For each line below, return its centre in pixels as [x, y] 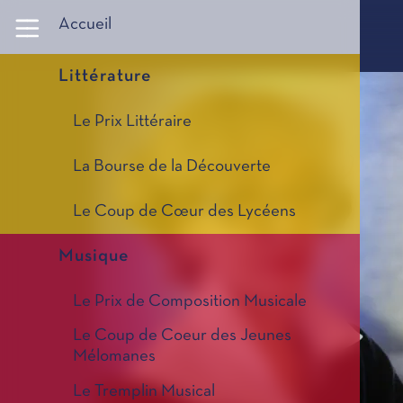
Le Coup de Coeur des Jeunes [182, 336]
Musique [94, 256]
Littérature [105, 76]
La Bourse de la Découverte [172, 166]
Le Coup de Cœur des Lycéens [184, 211]
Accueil [85, 25]
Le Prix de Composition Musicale [190, 301]
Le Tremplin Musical [144, 391]
